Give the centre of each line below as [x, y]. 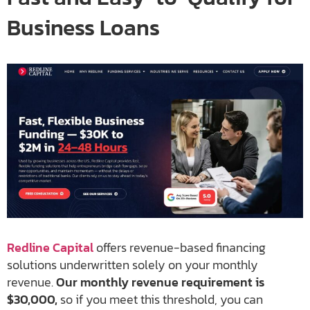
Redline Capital [50, 248]
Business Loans [83, 28]
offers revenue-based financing [181, 248]
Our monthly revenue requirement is [160, 282]
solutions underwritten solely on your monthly [133, 265]
